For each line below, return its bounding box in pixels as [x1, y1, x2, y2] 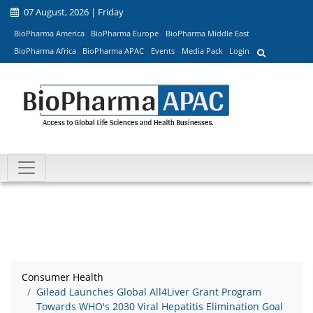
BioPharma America [13, 27, 85, 38]
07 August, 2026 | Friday [22, 6, 124, 18]
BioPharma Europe [91, 27, 159, 38]
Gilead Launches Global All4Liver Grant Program [36, 285, 261, 299]
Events [150, 45, 175, 57]
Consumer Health [22, 270, 103, 284]
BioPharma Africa [13, 45, 76, 57]
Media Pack [181, 45, 223, 57]
